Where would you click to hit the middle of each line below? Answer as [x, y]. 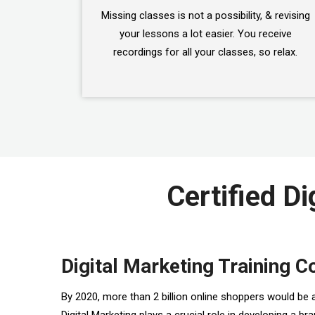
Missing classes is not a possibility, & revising [205, 15]
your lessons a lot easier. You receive [205, 34]
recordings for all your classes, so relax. [205, 52]
